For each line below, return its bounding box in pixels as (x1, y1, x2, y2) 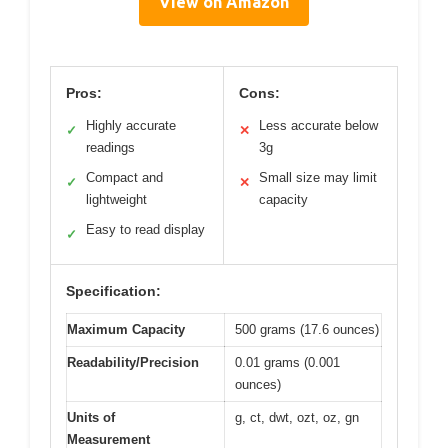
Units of (67, 409, 115, 425)
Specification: (66, 282, 161, 299)
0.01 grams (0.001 (235, 354, 340, 370)
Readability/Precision (67, 354, 199, 370)
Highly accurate (86, 117, 176, 133)
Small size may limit (259, 169, 377, 185)
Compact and (86, 169, 163, 185)
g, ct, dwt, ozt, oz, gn (235, 409, 359, 425)
